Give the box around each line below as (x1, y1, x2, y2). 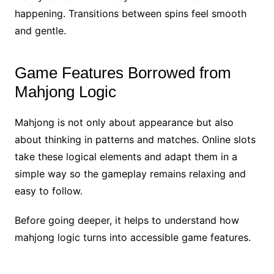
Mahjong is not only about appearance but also (14, 116, 234, 128)
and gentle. (14, 24, 66, 37)
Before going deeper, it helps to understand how (14, 213, 239, 226)
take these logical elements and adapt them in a (14, 150, 237, 163)
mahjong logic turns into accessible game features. (14, 231, 251, 243)
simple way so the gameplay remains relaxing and (14, 167, 246, 180)
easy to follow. (14, 184, 83, 197)
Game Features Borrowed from (14, 63, 231, 82)
